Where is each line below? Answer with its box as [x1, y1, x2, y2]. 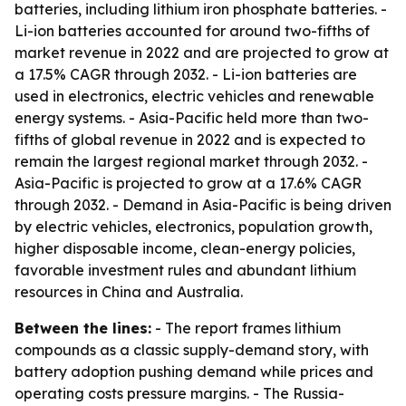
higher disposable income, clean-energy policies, [14, 239, 355, 257]
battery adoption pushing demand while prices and [14, 362, 373, 381]
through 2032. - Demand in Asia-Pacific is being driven [14, 196, 391, 214]
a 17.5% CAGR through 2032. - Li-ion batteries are [14, 65, 357, 83]
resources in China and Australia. [14, 283, 243, 301]
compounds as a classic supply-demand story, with [14, 341, 369, 359]
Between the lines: [14, 319, 151, 337]
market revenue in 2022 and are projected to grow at [14, 43, 389, 62]
